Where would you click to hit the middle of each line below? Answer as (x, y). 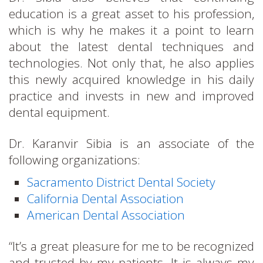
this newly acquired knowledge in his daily (131, 79)
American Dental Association (106, 215)
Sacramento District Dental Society (122, 182)
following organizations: (75, 159)
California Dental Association (106, 198)
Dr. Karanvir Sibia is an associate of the (131, 143)
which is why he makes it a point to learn (131, 30)
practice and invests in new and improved (131, 95)
